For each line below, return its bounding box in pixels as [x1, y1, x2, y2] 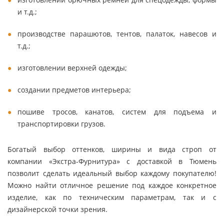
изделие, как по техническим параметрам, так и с [7, 192, 216, 202]
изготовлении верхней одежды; [17, 63, 127, 72]
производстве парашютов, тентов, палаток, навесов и [17, 29, 216, 38]
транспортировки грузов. [17, 119, 105, 128]
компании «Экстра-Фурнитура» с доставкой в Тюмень [7, 156, 216, 166]
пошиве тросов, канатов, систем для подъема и [17, 107, 216, 116]
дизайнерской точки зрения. [7, 204, 107, 214]
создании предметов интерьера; [17, 85, 131, 94]
